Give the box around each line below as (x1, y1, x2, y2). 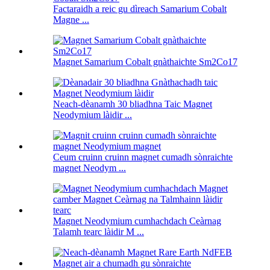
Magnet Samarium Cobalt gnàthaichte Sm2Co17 (53, 57, 237, 67)
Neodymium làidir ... (53, 110, 132, 121)
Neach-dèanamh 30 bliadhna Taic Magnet (53, 99, 212, 110)
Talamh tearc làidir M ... (53, 227, 144, 237)
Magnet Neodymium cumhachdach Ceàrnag (53, 216, 221, 227)
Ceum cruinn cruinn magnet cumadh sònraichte (53, 152, 233, 163)
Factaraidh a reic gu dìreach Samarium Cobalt (53, 4, 227, 14)
